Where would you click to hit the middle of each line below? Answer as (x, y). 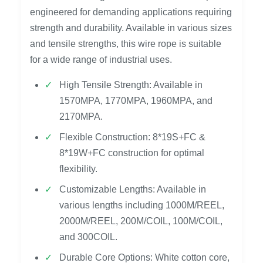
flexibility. (78, 169)
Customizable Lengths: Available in (133, 189)
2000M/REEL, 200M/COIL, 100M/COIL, (141, 221)
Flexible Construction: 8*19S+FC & (132, 137)
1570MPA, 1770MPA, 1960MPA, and (136, 101)
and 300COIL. (88, 237)
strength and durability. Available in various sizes (131, 28)
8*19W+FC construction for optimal (132, 153)
